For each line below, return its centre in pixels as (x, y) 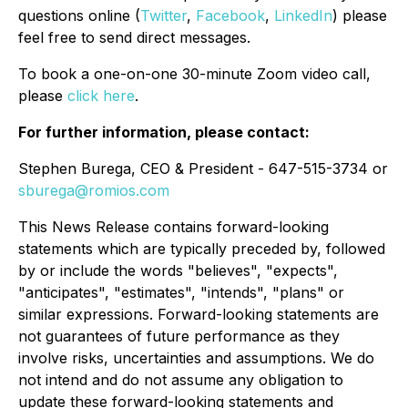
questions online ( (79, 15)
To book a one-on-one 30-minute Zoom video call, (194, 74)
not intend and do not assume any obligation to (181, 380)
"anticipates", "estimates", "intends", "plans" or (181, 292)
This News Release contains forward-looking (173, 227)
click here (101, 96)
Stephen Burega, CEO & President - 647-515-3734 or (203, 168)
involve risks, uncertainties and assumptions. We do (196, 358)
